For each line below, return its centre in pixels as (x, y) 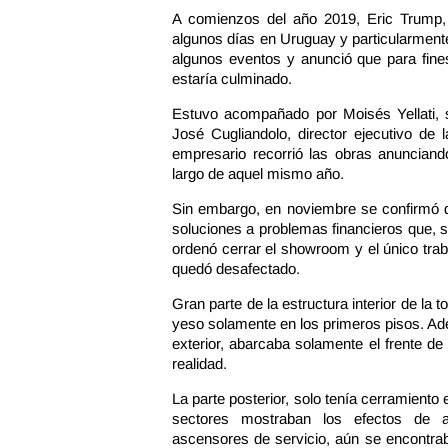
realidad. (199, 363)
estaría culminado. (232, 78)
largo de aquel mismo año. (258, 173)
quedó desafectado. (236, 268)
